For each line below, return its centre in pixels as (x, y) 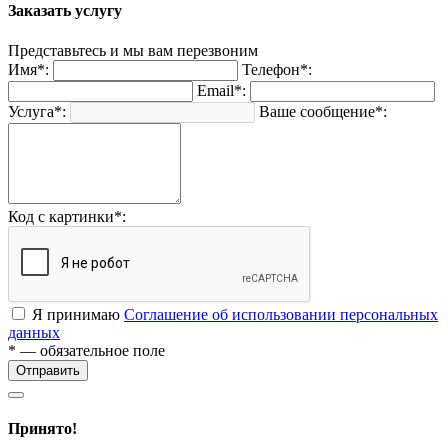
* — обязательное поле (86, 350)
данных (34, 332)
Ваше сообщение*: (323, 111)
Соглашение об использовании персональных (281, 314)
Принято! (42, 428)
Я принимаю (78, 314)
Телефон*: (277, 69)
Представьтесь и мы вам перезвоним (133, 50)
